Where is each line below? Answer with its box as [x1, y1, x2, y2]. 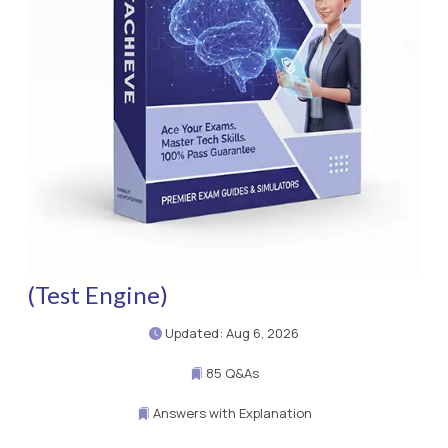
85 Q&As [202, 364, 259, 383]
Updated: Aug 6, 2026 [162, 324, 299, 343]
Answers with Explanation [149, 404, 312, 423]
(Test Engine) [27, 280, 168, 310]
